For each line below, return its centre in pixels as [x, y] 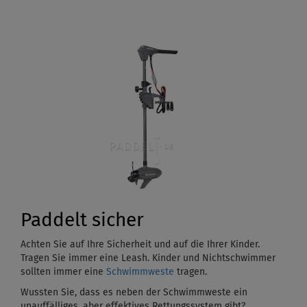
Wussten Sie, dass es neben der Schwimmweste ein [134, 292]
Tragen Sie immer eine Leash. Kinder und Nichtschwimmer [148, 258]
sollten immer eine [63, 272]
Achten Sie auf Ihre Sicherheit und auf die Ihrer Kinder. [140, 244]
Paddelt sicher [82, 220]
